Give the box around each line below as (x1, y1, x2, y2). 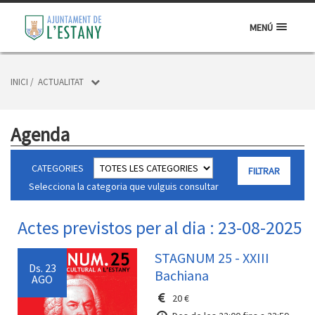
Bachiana (155, 266, 209, 284)
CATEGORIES (32, 162, 84, 174)
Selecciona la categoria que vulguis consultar (25, 180, 219, 193)
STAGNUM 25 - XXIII (155, 249, 269, 266)
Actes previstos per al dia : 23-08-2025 (18, 216, 302, 239)
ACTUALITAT (38, 76, 84, 88)
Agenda (11, 122, 70, 146)
